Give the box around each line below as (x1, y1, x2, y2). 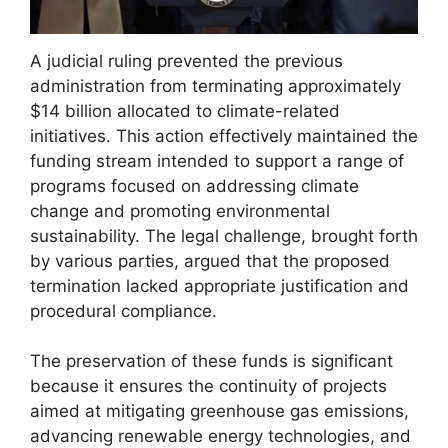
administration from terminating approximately (30, 75, 401, 96)
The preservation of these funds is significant (30, 351, 393, 371)
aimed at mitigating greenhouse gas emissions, (30, 401, 409, 421)
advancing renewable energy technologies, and (30, 426, 411, 446)
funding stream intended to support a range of (30, 150, 404, 171)
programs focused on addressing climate (30, 175, 359, 196)
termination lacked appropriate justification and (30, 275, 409, 296)
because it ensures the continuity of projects (30, 376, 387, 396)
